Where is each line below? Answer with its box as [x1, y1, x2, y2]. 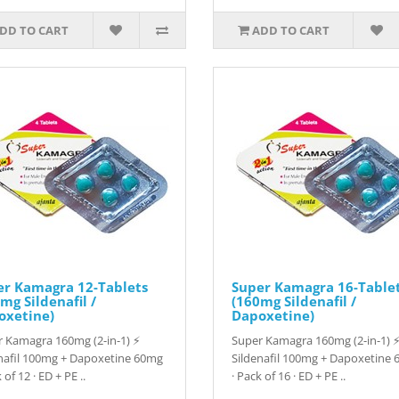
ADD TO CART [251, 22, 330, 38]
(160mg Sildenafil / [231, 292, 356, 310]
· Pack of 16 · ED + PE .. [231, 368, 346, 384]
